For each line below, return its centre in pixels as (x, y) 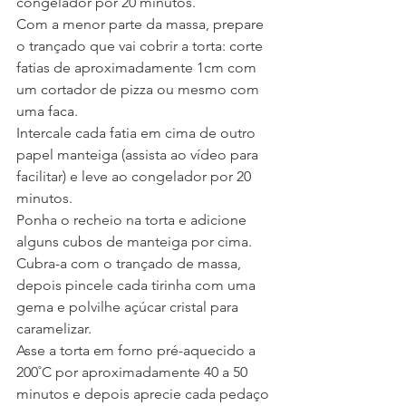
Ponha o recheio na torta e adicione (133, 220)
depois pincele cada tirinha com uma (138, 285)
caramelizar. (54, 329)
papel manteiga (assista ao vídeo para (139, 155)
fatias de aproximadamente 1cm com (138, 68)
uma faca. (47, 111)
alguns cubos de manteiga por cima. (134, 242)
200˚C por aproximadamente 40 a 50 (134, 372)
